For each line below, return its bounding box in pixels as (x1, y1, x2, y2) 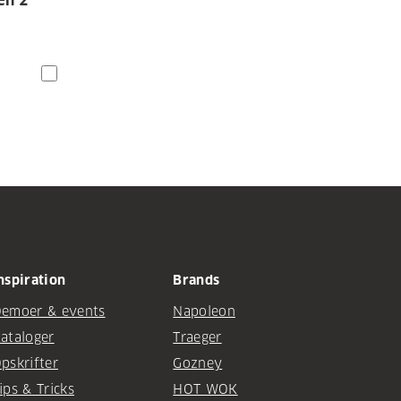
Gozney (173, 355, 223, 372)
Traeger (173, 329, 222, 346)
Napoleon (173, 303, 235, 320)
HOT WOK (173, 381, 238, 398)
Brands (173, 272, 220, 289)
